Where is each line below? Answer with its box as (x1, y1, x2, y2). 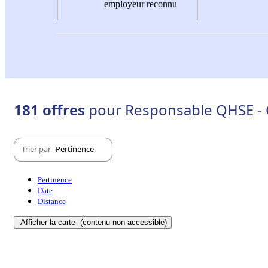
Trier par (22, 144, 53, 155)
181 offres (14, 99, 89, 120)
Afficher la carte (20, 217, 78, 227)
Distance (38, 196, 66, 206)
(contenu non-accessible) (78, 217, 167, 227)
